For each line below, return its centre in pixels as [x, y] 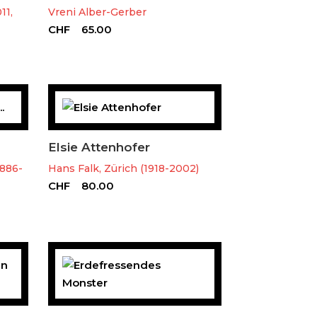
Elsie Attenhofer [99, 147]
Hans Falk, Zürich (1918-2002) [123, 168]
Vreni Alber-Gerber [97, 12]
